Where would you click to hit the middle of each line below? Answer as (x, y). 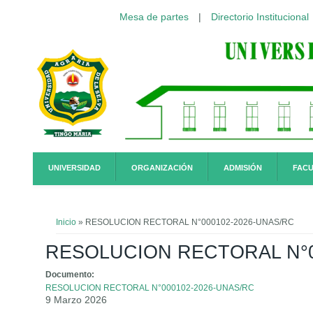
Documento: (71, 274)
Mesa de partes (154, 17)
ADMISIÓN (243, 168)
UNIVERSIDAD (74, 168)
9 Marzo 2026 (77, 299)
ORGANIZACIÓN (162, 168)
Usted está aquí (101, 212)
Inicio (66, 222)
